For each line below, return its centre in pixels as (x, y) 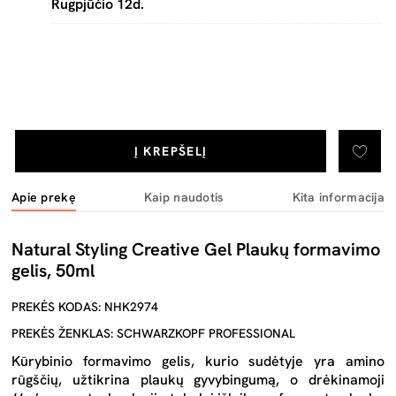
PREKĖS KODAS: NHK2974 (85, 307)
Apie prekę (44, 197)
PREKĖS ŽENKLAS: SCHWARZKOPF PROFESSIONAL (153, 333)
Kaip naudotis (184, 197)
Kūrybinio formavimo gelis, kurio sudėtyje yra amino (198, 361)
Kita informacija (338, 197)
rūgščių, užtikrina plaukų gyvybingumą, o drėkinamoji (198, 380)
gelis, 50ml (53, 270)
